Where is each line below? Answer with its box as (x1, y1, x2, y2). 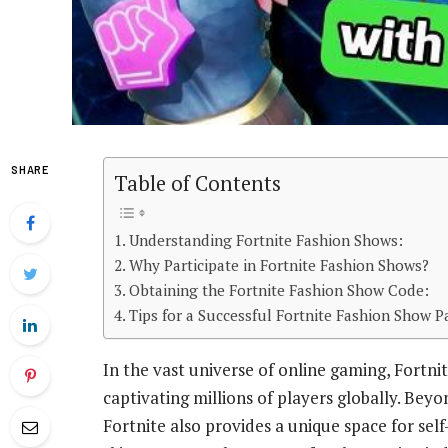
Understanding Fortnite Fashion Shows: (129, 230, 404, 251)
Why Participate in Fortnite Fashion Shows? (129, 255, 430, 276)
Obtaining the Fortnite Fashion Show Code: (129, 280, 430, 301)
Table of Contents (114, 170, 281, 198)
